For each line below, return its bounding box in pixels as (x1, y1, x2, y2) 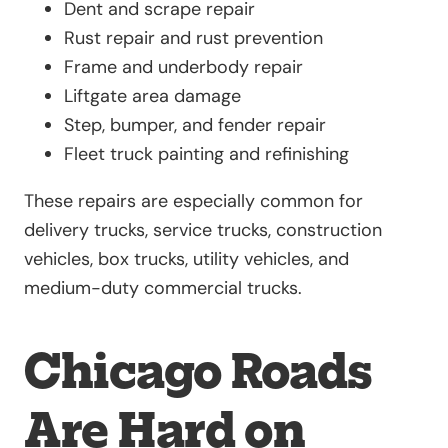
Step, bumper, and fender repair (64, 112, 326, 137)
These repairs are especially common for (24, 188, 363, 213)
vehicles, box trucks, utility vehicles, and (24, 246, 349, 271)
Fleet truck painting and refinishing (64, 141, 349, 166)
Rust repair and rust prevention (64, 25, 323, 50)
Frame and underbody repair (64, 54, 303, 79)
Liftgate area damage (64, 83, 241, 108)
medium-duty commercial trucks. (24, 275, 302, 300)
